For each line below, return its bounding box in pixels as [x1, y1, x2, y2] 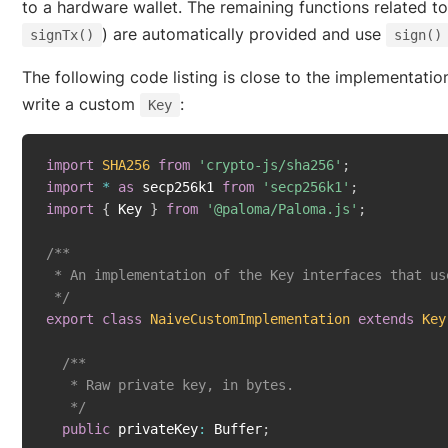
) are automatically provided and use [102, 24, 386, 45]
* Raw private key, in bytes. [46, 377, 294, 394]
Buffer [206, 421, 262, 438]
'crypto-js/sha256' [198, 157, 342, 174]
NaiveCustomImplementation [150, 311, 350, 328]
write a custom [22, 94, 140, 115]
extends [358, 311, 414, 328]
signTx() [30, 27, 94, 44]
